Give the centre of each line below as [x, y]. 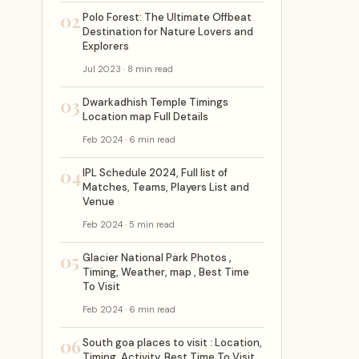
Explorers [106, 46]
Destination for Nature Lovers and [168, 32]
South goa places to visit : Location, [172, 343]
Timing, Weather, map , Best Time [166, 272]
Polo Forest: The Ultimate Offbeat [167, 17]
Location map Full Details [145, 117]
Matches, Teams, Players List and [166, 187]
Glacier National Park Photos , [157, 258]
